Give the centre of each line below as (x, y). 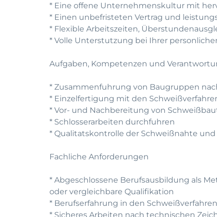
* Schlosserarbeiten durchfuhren (112, 122)
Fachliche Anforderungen (99, 157)
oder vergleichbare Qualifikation (112, 192)
